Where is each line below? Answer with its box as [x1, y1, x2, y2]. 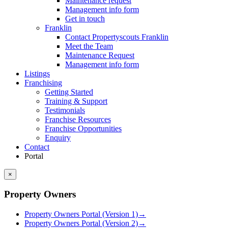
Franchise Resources [45, 115, 111, 124]
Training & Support [45, 96, 107, 105]
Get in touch [65, 14, 105, 23]
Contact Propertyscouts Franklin [65, 32, 168, 41]
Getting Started [45, 87, 93, 96]
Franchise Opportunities [45, 124, 122, 133]
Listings [24, 69, 50, 78]
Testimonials [45, 105, 85, 115]
